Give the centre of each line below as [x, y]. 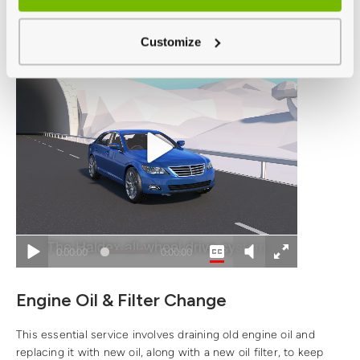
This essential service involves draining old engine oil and [166, 334]
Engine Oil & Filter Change [121, 300]
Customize [171, 41]
